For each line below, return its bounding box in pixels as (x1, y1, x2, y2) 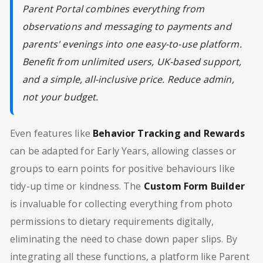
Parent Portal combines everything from (22, 2, 205, 15)
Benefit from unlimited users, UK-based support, (22, 55, 242, 68)
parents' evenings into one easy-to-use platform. (22, 37, 242, 50)
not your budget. (22, 90, 99, 103)
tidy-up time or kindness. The (10, 179, 144, 193)
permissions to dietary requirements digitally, (10, 214, 214, 228)
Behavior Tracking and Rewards (93, 126, 245, 140)
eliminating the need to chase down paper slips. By (10, 232, 238, 245)
